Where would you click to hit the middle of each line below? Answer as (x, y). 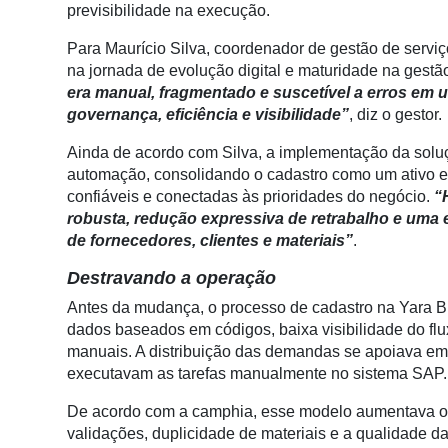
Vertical (34, 257)
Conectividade (59, 11)
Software (39, 295)
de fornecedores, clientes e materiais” (210, 240)
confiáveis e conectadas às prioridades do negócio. (248, 196)
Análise (35, 93)
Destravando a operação (171, 278)
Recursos (42, 399)
